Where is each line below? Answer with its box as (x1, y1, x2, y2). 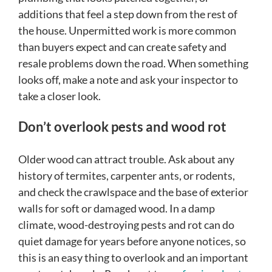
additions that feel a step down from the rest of (18, 7, 237, 21)
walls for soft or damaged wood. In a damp (18, 202, 215, 216)
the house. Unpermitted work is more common (18, 24, 236, 38)
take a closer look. (18, 89, 101, 103)
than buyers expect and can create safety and (18, 40, 226, 54)
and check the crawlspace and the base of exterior (18, 185, 248, 199)
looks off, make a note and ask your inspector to (18, 73, 238, 87)
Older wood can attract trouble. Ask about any (18, 152, 234, 166)
